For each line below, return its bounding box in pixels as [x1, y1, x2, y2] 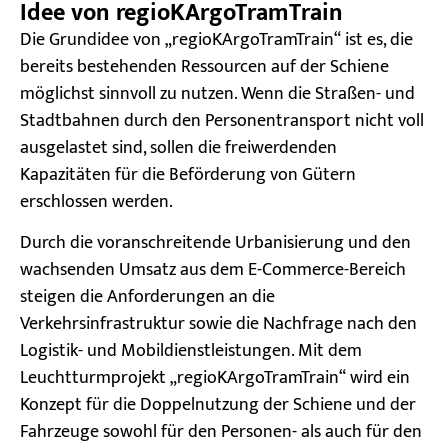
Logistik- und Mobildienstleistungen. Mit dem [20, 336, 362, 367]
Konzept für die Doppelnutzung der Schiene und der [20, 390, 416, 421]
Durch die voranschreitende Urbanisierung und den [20, 228, 411, 259]
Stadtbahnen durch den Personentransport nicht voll [20, 105, 424, 136]
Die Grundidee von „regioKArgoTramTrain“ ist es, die [20, 24, 413, 55]
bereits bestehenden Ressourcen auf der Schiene [20, 51, 389, 82]
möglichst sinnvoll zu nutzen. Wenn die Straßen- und [20, 78, 415, 109]
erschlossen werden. [20, 186, 173, 217]
